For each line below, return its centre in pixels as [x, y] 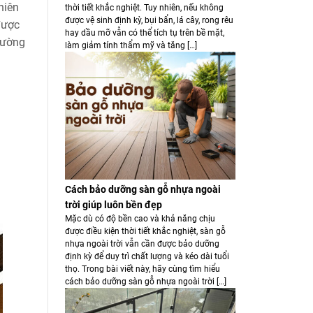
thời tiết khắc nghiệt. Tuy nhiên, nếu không [144, 7]
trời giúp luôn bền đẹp [113, 205]
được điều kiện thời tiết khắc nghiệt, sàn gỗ [145, 232]
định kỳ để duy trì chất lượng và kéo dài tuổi [147, 257]
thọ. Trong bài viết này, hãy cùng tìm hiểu [142, 269]
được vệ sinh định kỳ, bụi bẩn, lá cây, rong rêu [149, 20]
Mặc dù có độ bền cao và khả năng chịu [140, 219]
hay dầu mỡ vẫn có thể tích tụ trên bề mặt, [144, 32]
